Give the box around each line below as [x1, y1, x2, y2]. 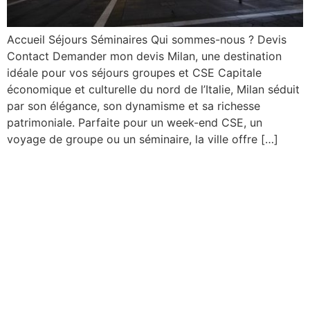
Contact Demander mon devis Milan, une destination [7, 48, 282, 63]
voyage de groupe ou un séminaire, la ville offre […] [7, 131, 278, 146]
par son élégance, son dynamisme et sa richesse [7, 98, 260, 113]
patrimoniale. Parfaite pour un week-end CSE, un [7, 115, 262, 129]
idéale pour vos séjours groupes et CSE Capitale [7, 65, 262, 80]
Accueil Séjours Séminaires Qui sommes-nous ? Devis [7, 32, 286, 46]
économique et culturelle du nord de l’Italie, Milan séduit [7, 82, 300, 96]
